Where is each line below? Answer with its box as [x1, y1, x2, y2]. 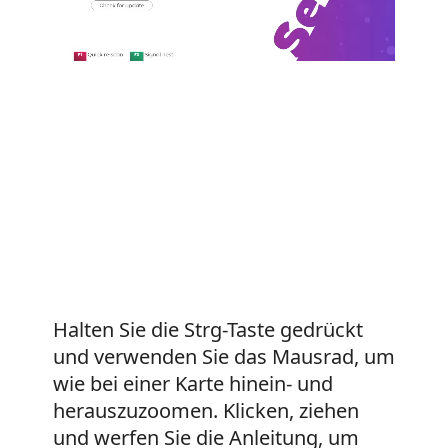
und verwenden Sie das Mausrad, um [52, 343, 395, 371]
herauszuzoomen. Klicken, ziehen [52, 397, 359, 425]
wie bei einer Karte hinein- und [52, 370, 333, 398]
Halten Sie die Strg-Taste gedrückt [52, 316, 363, 344]
